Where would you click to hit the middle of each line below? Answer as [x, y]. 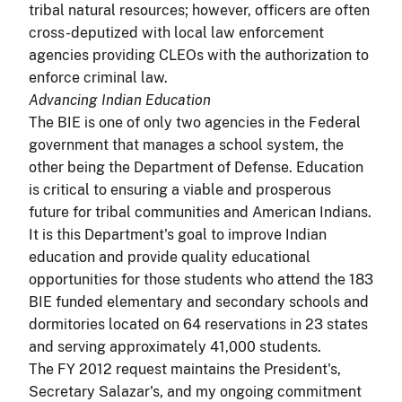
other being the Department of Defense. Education [196, 167]
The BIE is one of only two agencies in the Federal [195, 122]
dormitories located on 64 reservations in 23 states [198, 324]
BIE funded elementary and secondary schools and [199, 301]
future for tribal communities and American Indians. [200, 212]
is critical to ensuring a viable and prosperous [180, 189]
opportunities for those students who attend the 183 [201, 279]
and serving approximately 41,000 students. [175, 346]
